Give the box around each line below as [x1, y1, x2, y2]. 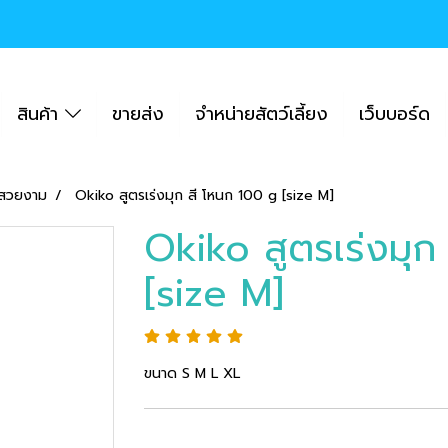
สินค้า [17, 99, 65, 128]
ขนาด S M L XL [144, 363, 240, 384]
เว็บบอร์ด [358, 99, 430, 128]
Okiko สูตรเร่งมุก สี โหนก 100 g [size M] [75, 185, 334, 206]
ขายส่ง [111, 99, 164, 128]
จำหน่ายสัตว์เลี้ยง [194, 99, 328, 128]
